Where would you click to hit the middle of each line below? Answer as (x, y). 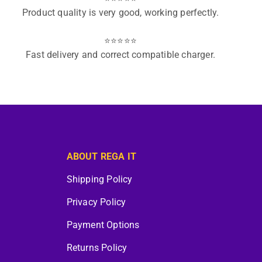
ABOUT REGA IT (101, 156)
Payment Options (103, 225)
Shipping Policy (99, 179)
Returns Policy (97, 248)
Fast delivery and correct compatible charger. (121, 55)
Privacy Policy (96, 202)
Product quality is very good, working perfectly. (120, 13)
